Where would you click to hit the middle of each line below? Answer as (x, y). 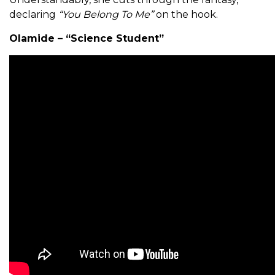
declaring (34, 15)
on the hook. (186, 15)
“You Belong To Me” (106, 15)
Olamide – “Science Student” (87, 39)
